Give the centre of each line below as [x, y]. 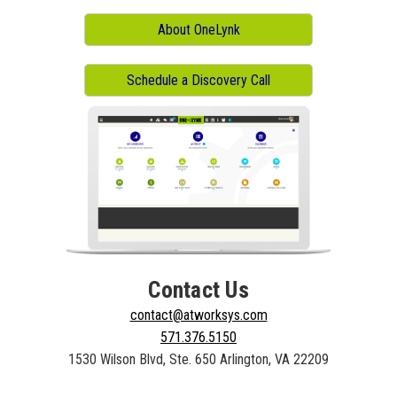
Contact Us [198, 289]
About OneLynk [198, 30]
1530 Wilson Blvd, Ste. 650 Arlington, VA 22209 [198, 359]
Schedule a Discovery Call [198, 80]
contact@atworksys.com [198, 315]
